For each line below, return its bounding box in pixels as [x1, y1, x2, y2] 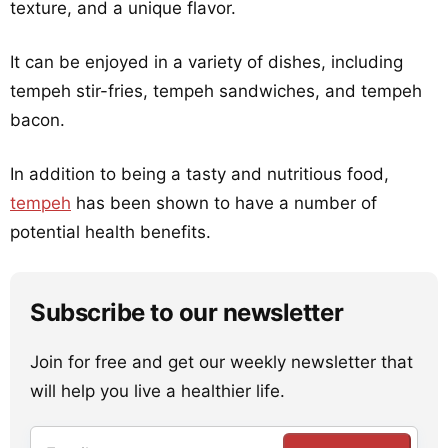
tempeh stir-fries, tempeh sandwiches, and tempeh [10, 81, 422, 101]
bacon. [10, 110, 65, 130]
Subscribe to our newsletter [30, 298, 344, 327]
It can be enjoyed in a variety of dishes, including [10, 52, 403, 72]
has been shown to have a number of [71, 193, 377, 213]
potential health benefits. [10, 222, 211, 242]
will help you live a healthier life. [30, 381, 285, 401]
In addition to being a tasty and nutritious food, [10, 164, 389, 184]
